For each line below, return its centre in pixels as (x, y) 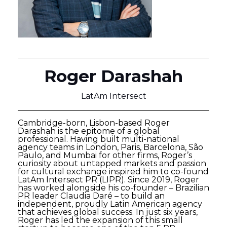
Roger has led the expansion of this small (100, 220)
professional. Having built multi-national (99, 139)
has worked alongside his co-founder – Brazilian (113, 188)
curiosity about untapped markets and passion (112, 163)
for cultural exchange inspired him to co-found (113, 172)
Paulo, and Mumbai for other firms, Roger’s (105, 155)
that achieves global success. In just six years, (108, 212)
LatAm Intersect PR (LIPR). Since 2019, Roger (108, 180)
